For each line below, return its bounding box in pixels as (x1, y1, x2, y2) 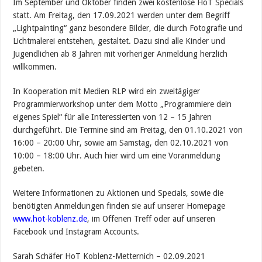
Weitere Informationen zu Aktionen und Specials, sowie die (13, 188, 224, 198)
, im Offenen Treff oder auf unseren (87, 214, 216, 223)
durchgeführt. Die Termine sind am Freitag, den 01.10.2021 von (13, 125, 243, 135)
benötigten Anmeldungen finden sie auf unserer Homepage (13, 201, 226, 211)
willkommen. (13, 62, 57, 71)
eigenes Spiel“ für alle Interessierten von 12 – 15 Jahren (13, 112, 212, 122)
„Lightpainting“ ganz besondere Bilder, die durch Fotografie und (13, 23, 243, 33)
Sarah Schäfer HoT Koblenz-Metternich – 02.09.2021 (13, 251, 206, 261)
